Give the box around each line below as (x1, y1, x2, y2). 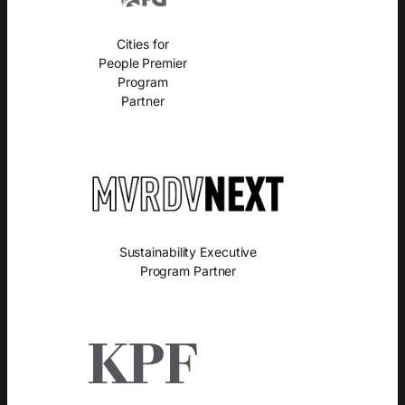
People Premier (99, 54, 187, 71)
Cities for (117, 35, 169, 52)
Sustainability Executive (118, 243, 258, 259)
